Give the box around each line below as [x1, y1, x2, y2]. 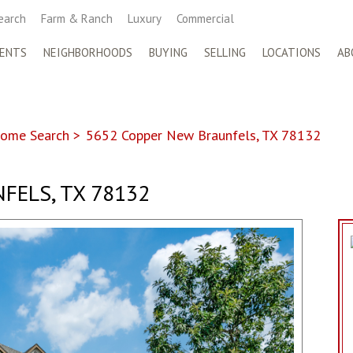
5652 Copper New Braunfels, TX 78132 [86, 126, 321, 144]
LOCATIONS [262, 45, 321, 60]
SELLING [204, 45, 246, 60]
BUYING [149, 45, 188, 60]
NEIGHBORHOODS [43, 45, 132, 60]
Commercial [176, 11, 234, 26]
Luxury [128, 11, 162, 26]
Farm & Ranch [41, 11, 113, 26]
